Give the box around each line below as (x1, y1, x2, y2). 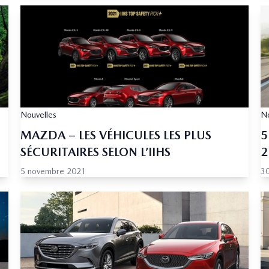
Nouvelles (20, 110, 56, 120)
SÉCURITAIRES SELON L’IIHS (20, 145, 171, 160)
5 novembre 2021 (20, 166, 86, 177)
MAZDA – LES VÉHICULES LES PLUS (20, 128, 211, 143)
